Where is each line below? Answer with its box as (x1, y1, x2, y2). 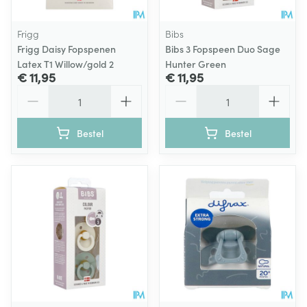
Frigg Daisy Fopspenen (17, 42, 116, 56)
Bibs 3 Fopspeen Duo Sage (165, 42, 280, 56)
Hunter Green (165, 57, 226, 71)
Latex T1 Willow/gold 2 (17, 57, 114, 71)
